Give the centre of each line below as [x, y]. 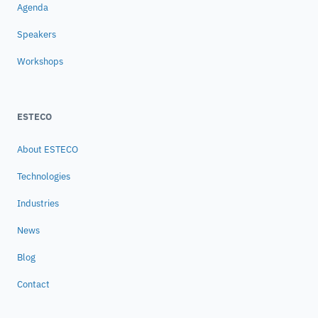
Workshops [40, 61]
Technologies [44, 176]
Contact [33, 284]
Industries [38, 203]
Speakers [37, 34]
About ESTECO [48, 149]
